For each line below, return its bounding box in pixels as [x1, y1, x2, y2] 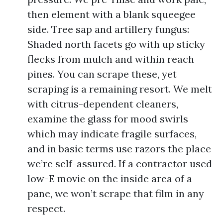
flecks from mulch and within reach [27, 53, 194, 65]
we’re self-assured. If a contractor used [27, 157, 212, 170]
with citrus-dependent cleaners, [27, 98, 178, 110]
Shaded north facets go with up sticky [27, 38, 205, 50]
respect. [27, 202, 65, 215]
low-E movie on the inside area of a [27, 172, 192, 185]
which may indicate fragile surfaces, [27, 127, 197, 140]
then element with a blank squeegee [27, 8, 196, 20]
